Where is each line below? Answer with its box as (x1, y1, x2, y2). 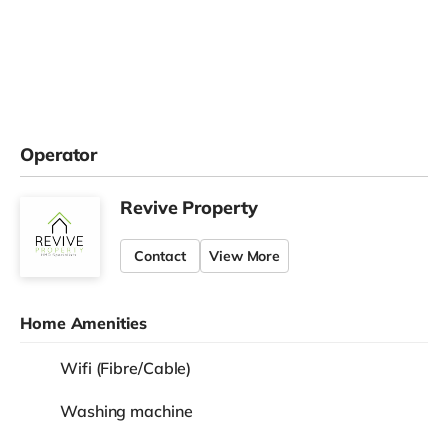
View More (209, 246, 281, 265)
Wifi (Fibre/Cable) (60, 357, 192, 378)
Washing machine (60, 400, 193, 421)
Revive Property (120, 195, 258, 219)
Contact (134, 246, 186, 265)
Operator (20, 142, 98, 166)
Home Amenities (20, 312, 147, 333)
